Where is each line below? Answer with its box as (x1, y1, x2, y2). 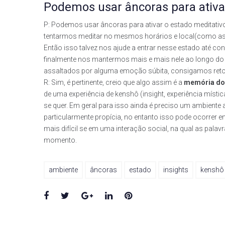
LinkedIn (112, 190, 145, 200)
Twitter (69, 190, 97, 200)
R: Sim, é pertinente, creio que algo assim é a (44, 78, 184, 86)
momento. (44, 136, 77, 144)
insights (163, 166, 188, 174)
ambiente (49, 166, 78, 174)
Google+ (92, 190, 126, 200)
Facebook (48, 190, 87, 200)
